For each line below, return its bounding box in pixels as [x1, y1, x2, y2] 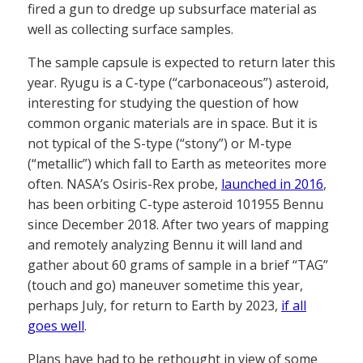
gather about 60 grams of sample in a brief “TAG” [28, 256, 328, 275]
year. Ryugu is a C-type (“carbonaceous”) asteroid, [28, 74, 329, 92]
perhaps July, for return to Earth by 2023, [28, 297, 281, 315]
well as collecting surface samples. [28, 20, 233, 39]
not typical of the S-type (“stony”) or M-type [28, 135, 292, 153]
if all [281, 297, 306, 315]
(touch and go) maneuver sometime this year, [28, 276, 303, 295]
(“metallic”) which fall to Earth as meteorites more [28, 155, 327, 173]
